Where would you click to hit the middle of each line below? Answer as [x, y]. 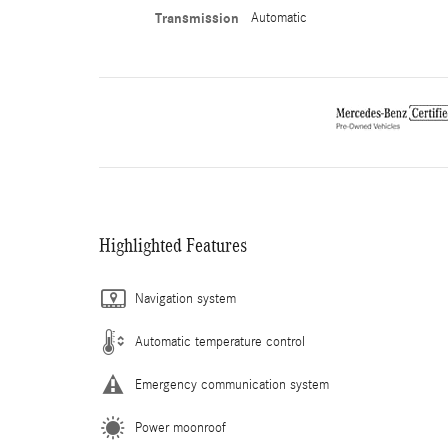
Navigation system [185, 298]
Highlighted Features [173, 244]
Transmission [196, 18]
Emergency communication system [232, 384]
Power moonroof [180, 427]
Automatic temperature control [220, 341]
